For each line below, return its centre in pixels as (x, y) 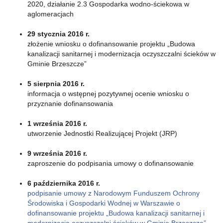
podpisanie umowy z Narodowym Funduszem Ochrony (113, 193)
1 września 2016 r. (57, 123)
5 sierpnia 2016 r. (56, 83)
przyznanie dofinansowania (70, 103)
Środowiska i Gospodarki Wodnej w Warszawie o (104, 203)
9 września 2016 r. (57, 153)
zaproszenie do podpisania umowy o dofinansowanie (111, 163)
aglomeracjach (51, 14)
